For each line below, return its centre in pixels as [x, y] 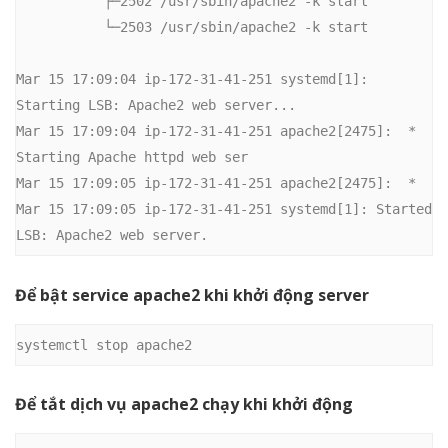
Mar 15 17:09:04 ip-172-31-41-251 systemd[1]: [192, 79]
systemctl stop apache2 [104, 344]
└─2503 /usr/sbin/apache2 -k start [60, 27]
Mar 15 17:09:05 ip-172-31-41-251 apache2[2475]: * [216, 183]
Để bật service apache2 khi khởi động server [192, 294]
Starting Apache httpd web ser [132, 157]
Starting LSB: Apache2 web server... [156, 105]
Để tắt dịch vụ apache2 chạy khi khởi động [184, 404]
